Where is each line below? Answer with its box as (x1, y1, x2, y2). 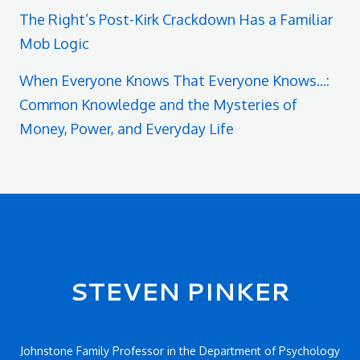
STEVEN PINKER (70, 273, 290, 309)
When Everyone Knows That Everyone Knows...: (19, 72, 329, 90)
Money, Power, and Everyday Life (19, 120, 234, 138)
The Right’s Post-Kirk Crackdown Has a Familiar (19, 10, 333, 29)
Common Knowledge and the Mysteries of (19, 96, 297, 114)
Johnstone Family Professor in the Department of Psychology (20, 344, 340, 358)
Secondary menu (18, 272, 128, 291)
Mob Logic (19, 35, 89, 53)
